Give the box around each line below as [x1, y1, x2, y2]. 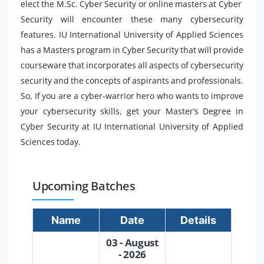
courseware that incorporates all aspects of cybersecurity [21, 60, 243, 71]
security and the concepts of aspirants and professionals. [21, 75, 243, 86]
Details [180, 214, 216, 226]
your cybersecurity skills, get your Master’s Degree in [21, 105, 243, 117]
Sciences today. [21, 136, 81, 147]
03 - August [106, 236, 159, 249]
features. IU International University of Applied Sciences [21, 29, 243, 40]
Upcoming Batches [32, 178, 136, 194]
